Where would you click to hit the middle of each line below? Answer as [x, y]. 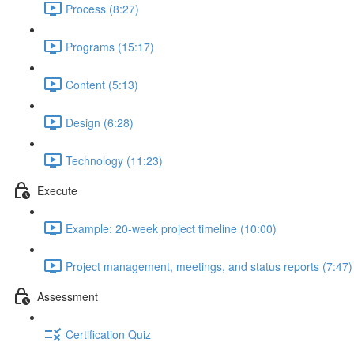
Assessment [68, 296]
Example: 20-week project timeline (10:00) [171, 228]
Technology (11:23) [114, 160]
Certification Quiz [108, 334]
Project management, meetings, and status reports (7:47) [209, 266]
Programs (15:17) [110, 46]
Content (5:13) [102, 84]
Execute [57, 190]
